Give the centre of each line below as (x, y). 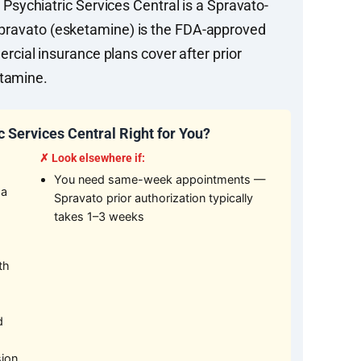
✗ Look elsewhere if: (92, 158)
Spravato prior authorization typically (153, 199)
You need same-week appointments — (160, 180)
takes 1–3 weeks (99, 217)
